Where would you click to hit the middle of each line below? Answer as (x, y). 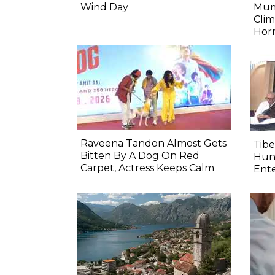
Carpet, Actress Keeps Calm (147, 168)
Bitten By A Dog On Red (140, 156)
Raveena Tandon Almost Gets (153, 144)
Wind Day (104, 7)
